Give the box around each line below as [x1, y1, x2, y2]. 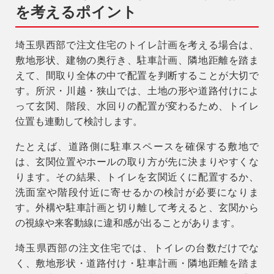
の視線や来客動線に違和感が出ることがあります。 [15, 217, 240, 228]
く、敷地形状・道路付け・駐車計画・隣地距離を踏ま [15, 257, 259, 268]
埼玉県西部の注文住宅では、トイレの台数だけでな [15, 242, 259, 253]
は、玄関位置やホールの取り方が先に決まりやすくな [15, 156, 259, 167]
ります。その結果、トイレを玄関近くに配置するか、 [15, 171, 259, 182]
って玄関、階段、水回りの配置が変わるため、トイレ [15, 100, 259, 111]
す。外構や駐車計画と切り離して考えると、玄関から [15, 202, 259, 213]
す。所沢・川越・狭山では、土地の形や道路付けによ [15, 85, 259, 96]
